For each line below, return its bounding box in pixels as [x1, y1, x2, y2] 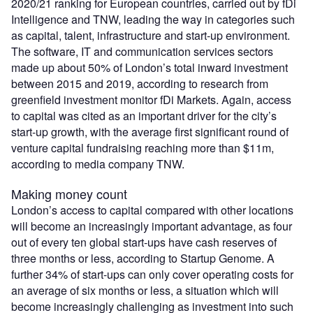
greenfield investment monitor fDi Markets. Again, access [11, 91, 291, 108]
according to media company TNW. [11, 155, 184, 172]
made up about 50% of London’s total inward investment [11, 59, 288, 75]
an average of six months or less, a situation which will [11, 282, 279, 298]
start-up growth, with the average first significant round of [11, 123, 289, 140]
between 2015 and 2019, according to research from [11, 75, 268, 92]
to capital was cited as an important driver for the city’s [11, 107, 277, 124]
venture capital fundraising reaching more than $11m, [11, 139, 274, 156]
